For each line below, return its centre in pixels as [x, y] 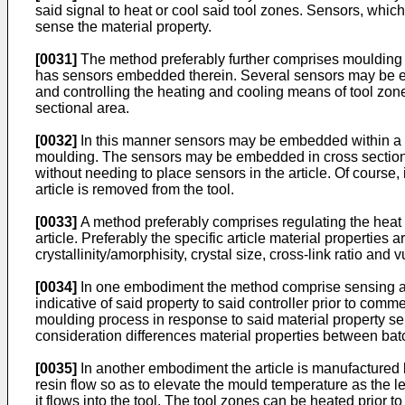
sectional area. [82, 108]
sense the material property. [123, 27]
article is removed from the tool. [135, 189]
